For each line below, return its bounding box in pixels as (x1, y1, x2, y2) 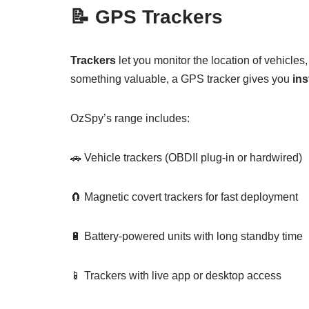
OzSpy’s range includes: (70, 112, 190, 124)
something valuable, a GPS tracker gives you (70, 72, 292, 85)
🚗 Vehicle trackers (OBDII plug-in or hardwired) (70, 151, 302, 163)
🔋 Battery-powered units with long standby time (70, 230, 303, 242)
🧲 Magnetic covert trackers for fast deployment (70, 190, 298, 203)
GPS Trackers (95, 6, 223, 28)
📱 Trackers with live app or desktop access (70, 269, 281, 281)
